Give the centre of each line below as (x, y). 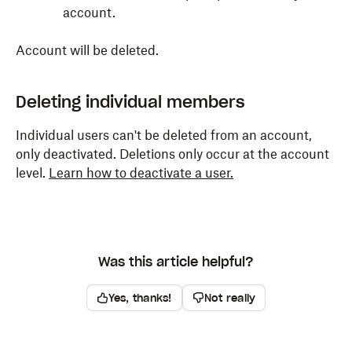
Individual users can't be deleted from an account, (164, 135)
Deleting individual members (130, 102)
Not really (230, 298)
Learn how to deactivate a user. (141, 173)
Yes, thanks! (140, 298)
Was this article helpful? (176, 262)
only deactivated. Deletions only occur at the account (172, 154)
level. (32, 173)
